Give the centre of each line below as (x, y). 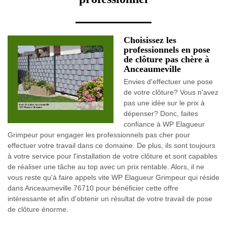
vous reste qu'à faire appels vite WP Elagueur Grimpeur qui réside (113, 177)
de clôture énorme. (38, 209)
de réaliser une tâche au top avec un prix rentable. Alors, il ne (106, 167)
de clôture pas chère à (166, 59)
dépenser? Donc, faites (161, 113)
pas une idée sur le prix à (164, 103)
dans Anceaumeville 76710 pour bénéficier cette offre (93, 188)
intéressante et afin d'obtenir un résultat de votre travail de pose (110, 199)
